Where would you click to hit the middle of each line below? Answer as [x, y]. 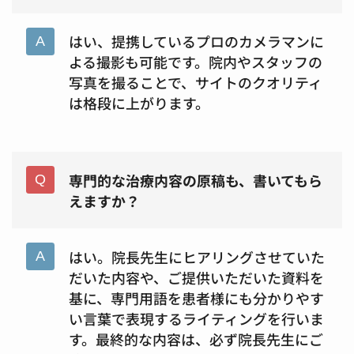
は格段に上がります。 [139, 103]
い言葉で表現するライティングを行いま [196, 318]
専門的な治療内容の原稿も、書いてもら [195, 180]
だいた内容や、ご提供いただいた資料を [196, 277]
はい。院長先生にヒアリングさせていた [196, 256]
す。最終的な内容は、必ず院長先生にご [196, 339]
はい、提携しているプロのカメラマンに [196, 41]
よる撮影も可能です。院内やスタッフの [195, 62]
